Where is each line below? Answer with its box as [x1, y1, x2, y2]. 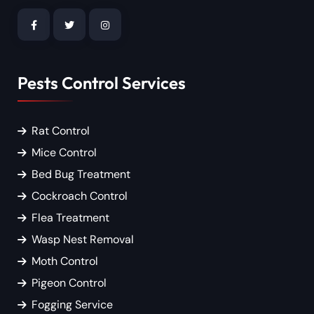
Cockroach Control [32, 188, 128, 203]
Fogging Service [32, 296, 113, 312]
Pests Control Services [18, 71, 186, 93]
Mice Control [32, 144, 97, 160]
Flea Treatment [32, 210, 109, 225]
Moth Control [32, 253, 98, 268]
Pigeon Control [32, 275, 107, 290]
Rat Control [32, 123, 90, 138]
